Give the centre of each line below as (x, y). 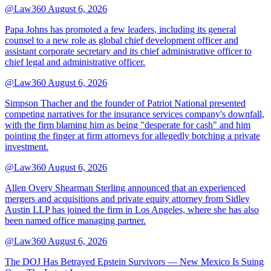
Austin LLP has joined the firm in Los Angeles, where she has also (132, 209)
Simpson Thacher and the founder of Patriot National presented (125, 103)
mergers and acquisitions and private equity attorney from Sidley (127, 198)
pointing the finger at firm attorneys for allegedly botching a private (132, 135)
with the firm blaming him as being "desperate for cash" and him (128, 125)
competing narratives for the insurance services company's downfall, (135, 114)
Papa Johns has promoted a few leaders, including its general (120, 29)
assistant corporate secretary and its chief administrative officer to (128, 51)
